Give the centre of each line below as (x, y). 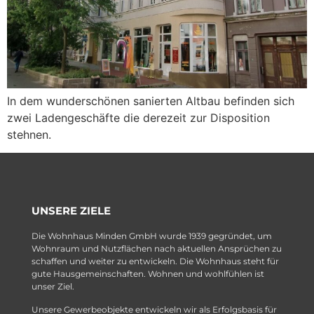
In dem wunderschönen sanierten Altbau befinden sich (151, 101)
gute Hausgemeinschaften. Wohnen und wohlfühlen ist (148, 274)
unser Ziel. (53, 287)
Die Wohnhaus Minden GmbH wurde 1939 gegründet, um (152, 236)
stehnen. (29, 135)
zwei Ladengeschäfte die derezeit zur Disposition (138, 118)
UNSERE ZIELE (71, 211)
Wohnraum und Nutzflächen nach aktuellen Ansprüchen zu (157, 249)
